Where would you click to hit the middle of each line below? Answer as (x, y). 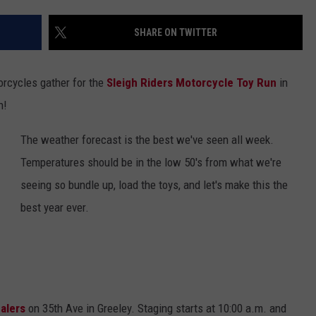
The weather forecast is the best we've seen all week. (147, 140)
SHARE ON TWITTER (176, 33)
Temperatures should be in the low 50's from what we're (151, 163)
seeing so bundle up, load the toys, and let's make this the (154, 185)
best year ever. (55, 208)
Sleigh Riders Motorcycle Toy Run (192, 83)
